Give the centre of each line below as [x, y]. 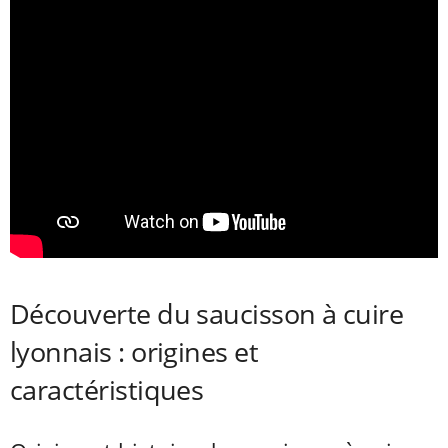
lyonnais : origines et [134, 352]
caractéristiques [107, 390]
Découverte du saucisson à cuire [207, 314]
